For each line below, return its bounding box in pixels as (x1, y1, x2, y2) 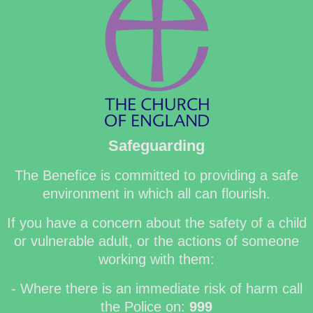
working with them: (99, 252, 214, 268)
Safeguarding (108, 137, 205, 155)
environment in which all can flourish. (43, 186, 270, 202)
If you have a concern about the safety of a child (6, 215, 307, 231)
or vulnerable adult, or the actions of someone (14, 233, 299, 249)
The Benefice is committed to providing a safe (15, 168, 298, 184)
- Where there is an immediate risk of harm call (10, 281, 303, 297)
